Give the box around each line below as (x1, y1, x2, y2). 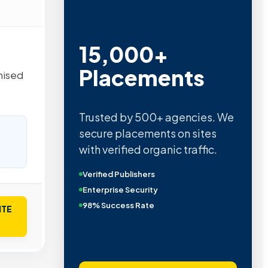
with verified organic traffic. (78, 142, 217, 157)
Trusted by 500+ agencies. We (78, 110, 234, 124)
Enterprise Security (82, 185, 158, 195)
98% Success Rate (82, 200, 154, 211)
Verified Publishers (82, 169, 155, 179)
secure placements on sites (78, 126, 217, 141)
